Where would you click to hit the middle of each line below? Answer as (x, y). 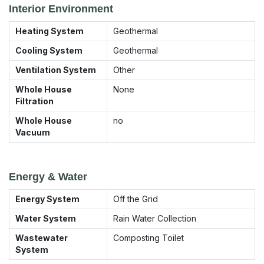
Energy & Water (48, 176)
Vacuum (33, 132)
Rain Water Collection (155, 218)
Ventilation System (56, 70)
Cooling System (49, 50)
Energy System (47, 199)
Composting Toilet (148, 237)
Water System (46, 218)
